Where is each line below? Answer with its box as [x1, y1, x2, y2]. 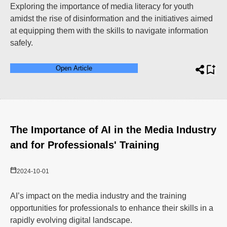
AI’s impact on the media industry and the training [10, 192, 186, 200]
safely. [10, 39, 33, 47]
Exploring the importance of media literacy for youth [10, 2, 194, 11]
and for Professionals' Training [10, 139, 159, 150]
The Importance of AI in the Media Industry [10, 124, 216, 135]
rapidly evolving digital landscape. [10, 216, 132, 224]
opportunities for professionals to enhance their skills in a [10, 204, 213, 212]
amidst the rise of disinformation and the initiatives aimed [10, 14, 213, 23]
